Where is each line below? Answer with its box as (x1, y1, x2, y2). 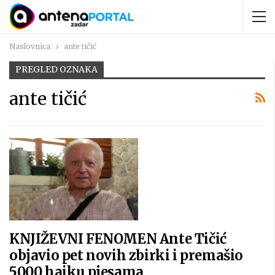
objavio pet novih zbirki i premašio (9, 247, 244, 265)
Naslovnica (9, 42, 50, 51)
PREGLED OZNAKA (15, 64, 98, 75)
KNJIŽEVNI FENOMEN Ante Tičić (9, 230, 227, 248)
